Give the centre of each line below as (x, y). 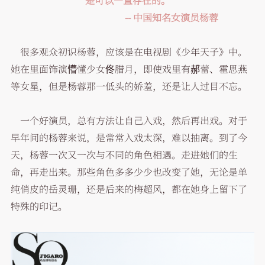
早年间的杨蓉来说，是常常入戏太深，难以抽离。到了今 (129, 137)
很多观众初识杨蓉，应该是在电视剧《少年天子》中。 (129, 51)
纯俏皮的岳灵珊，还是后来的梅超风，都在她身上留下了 (129, 189)
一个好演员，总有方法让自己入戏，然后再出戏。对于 (129, 120)
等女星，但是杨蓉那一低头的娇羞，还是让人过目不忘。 (129, 86)
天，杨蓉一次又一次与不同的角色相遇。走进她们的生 (124, 154)
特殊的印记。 (39, 206)
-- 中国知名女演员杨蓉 (132, 17)
